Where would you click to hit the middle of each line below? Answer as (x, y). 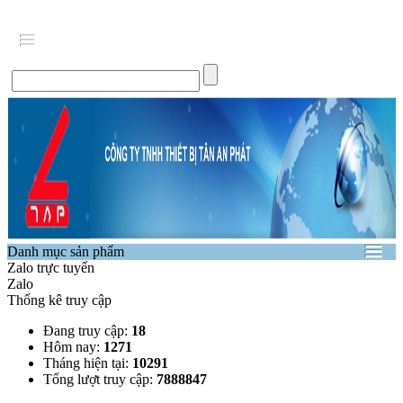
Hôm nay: (73, 347)
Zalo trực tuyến (51, 268)
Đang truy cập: (87, 331)
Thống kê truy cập (59, 300)
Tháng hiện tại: (88, 363)
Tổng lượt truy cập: (100, 379)
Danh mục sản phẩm (66, 251)
